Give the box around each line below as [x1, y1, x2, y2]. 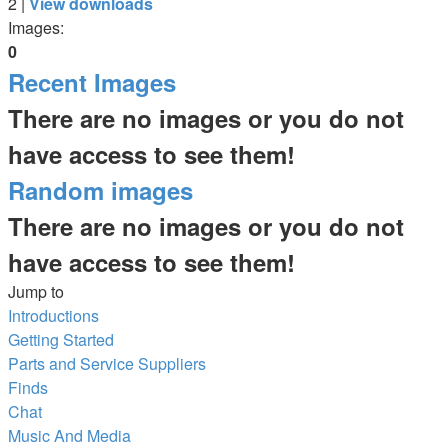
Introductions [8, 303, 99, 327]
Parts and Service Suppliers [8, 351, 206, 375]
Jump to [8, 279, 64, 303]
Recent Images [8, 64, 176, 99]
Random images [8, 172, 193, 207]
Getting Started [8, 327, 114, 351]
